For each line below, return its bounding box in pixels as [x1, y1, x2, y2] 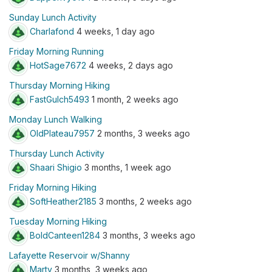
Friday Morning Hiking [9, 182, 97, 192]
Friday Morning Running [9, 46, 104, 56]
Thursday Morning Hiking [9, 80, 110, 90]
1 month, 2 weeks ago [89, 93, 178, 104]
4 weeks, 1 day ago [74, 25, 155, 36]
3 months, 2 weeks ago [97, 195, 192, 206]
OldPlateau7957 [30, 127, 95, 138]
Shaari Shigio [30, 161, 82, 172]
